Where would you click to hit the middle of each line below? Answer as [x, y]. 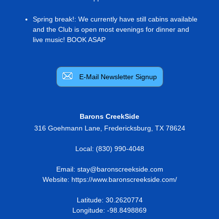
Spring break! [53, 19]
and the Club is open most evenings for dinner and [111, 29]
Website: [57, 179]
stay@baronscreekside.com [120, 169]
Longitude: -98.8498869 [109, 210]
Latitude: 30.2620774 [109, 200]
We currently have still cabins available [138, 19]
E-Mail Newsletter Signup [118, 77]
